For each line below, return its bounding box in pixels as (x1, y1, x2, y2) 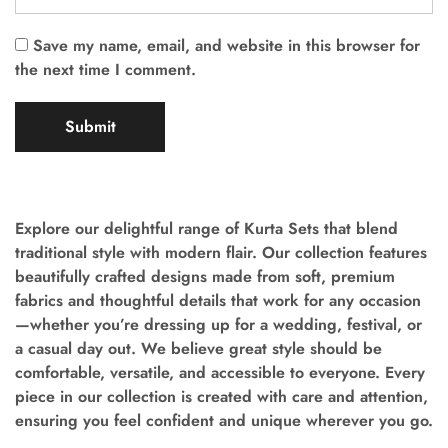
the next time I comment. (15, 58, 196, 82)
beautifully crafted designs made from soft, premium (15, 265, 395, 289)
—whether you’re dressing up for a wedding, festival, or (15, 313, 422, 337)
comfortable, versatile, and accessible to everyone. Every (15, 361, 425, 385)
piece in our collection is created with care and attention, (15, 385, 428, 409)
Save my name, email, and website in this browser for (33, 34, 420, 58)
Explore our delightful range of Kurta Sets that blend (15, 217, 398, 241)
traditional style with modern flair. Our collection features (15, 241, 427, 265)
